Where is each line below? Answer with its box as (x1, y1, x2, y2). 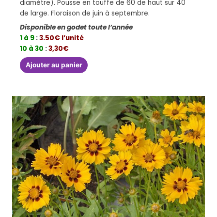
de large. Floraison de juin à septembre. (20, 8, 150, 18)
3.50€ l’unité (39, 33, 86, 43)
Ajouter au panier (25, 61, 82, 69)
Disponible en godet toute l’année (20, 22, 133, 32)
